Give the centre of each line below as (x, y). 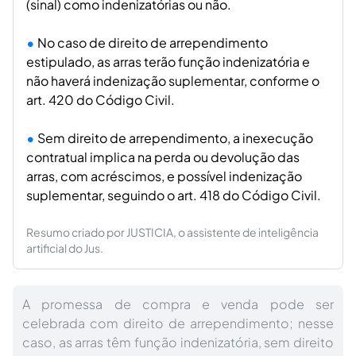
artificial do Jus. (65, 248)
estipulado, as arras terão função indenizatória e (168, 62)
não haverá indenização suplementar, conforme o (173, 81)
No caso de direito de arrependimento (153, 43)
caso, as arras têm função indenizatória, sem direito (178, 342)
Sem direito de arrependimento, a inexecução (175, 138)
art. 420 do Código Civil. (101, 100)
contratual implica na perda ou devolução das (163, 157)
